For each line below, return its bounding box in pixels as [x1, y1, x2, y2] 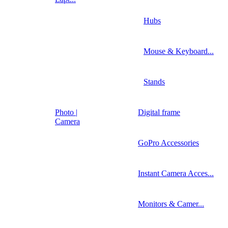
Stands [144, 77, 165, 86]
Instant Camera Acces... [138, 168, 214, 178]
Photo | [55, 107, 77, 117]
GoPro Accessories [138, 138, 199, 147]
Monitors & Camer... [138, 199, 204, 208]
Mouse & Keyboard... [144, 46, 214, 55]
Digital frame [138, 107, 180, 117]
